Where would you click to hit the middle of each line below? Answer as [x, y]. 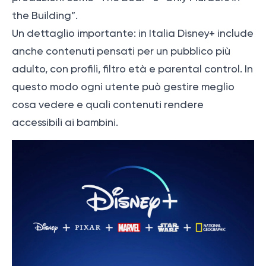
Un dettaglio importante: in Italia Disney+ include [133, 33]
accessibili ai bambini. [65, 122]
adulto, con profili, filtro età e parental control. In [132, 69]
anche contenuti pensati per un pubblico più [121, 51]
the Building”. [45, 15]
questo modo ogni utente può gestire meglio [123, 86]
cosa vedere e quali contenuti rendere [108, 104]
